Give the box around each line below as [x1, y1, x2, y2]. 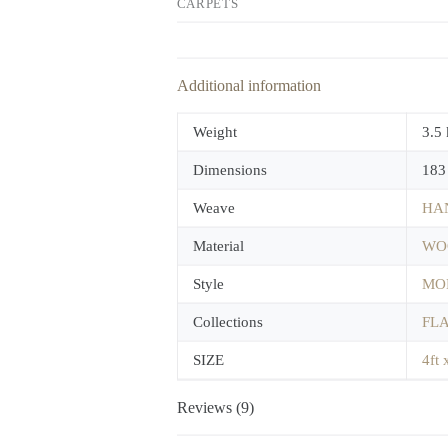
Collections [192, 313, 263, 330]
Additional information [176, 76, 321, 94]
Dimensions [192, 161, 267, 178]
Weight [192, 123, 237, 140]
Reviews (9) [176, 398, 254, 416]
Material [192, 237, 244, 254]
